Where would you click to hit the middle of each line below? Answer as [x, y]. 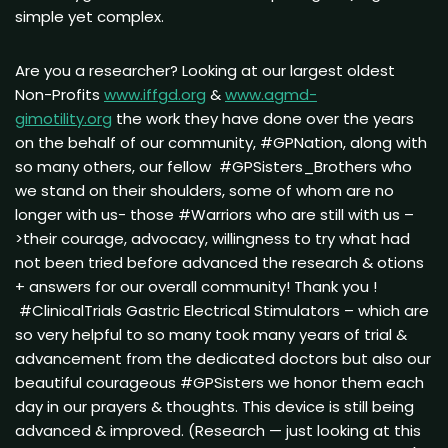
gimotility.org [63, 118]
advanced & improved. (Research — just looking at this [218, 430]
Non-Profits [59, 94]
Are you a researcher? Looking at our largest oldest [205, 70]
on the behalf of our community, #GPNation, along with [221, 142]
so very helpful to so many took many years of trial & [211, 334]
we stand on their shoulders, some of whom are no [204, 190]
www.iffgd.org [155, 94]
